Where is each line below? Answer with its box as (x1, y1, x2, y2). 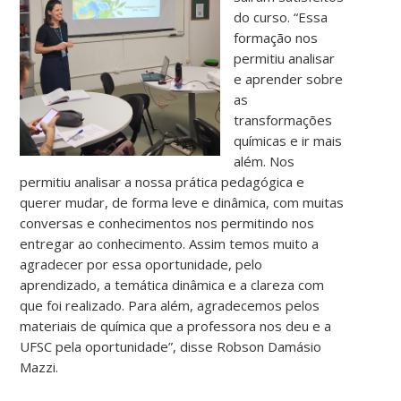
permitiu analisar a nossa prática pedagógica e (20, 173, 305, 192)
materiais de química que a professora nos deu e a (20, 317, 332, 336)
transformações (234, 111, 333, 130)
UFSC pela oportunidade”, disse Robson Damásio (20, 337, 322, 356)
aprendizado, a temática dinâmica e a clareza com (20, 276, 325, 294)
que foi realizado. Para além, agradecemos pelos (20, 296, 320, 315)
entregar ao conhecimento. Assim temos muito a (20, 235, 320, 253)
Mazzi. (20, 358, 59, 377)
